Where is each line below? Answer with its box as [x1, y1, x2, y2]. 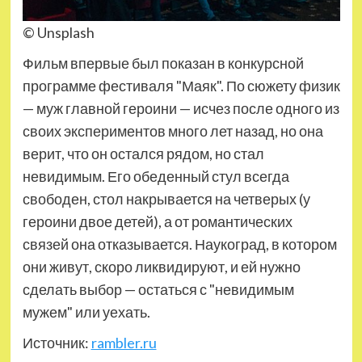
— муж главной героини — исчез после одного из [22, 99, 339, 117]
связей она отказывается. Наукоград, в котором [22, 235, 337, 253]
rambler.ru [90, 334, 157, 351]
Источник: [22, 334, 91, 351]
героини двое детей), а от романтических [22, 213, 293, 230]
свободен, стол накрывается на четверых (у [22, 190, 310, 208]
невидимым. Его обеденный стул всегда [22, 167, 289, 185]
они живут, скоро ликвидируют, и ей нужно [22, 258, 301, 276]
